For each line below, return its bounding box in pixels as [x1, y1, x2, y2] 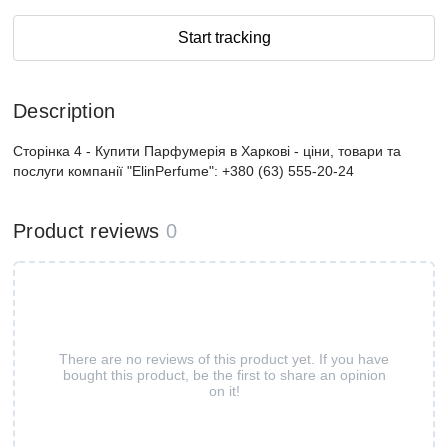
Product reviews [13, 220, 160, 242]
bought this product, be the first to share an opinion [62, 366, 386, 383]
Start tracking [177, 29, 271, 46]
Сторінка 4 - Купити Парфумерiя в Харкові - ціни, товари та [13, 143, 401, 159]
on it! [208, 382, 240, 399]
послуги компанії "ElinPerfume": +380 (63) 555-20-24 [13, 163, 354, 179]
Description [13, 100, 116, 122]
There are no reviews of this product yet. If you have [59, 350, 389, 367]
